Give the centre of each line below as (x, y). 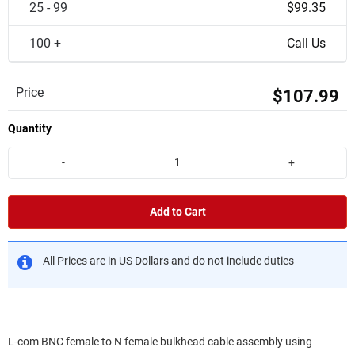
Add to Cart (177, 212)
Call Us (306, 43)
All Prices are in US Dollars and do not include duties (168, 261)
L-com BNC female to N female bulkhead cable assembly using (160, 342)
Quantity (30, 128)
